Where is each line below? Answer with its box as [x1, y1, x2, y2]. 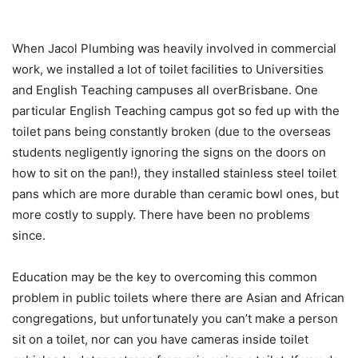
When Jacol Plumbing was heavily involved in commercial [12, 41, 336, 57]
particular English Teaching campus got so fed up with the [12, 103, 340, 119]
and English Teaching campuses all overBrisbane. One [12, 82, 318, 98]
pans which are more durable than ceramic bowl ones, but [12, 186, 339, 202]
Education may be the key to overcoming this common [12, 269, 317, 285]
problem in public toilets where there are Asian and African [12, 290, 344, 306]
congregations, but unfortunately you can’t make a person [12, 311, 338, 327]
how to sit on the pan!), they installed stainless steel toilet [12, 165, 336, 181]
